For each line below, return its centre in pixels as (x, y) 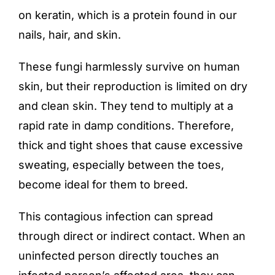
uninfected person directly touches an (119, 256)
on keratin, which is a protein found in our (128, 15)
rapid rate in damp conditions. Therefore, (126, 126)
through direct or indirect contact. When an (132, 236)
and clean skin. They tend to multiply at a (126, 106)
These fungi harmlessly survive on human (129, 67)
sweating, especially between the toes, (121, 165)
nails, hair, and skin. (70, 35)
